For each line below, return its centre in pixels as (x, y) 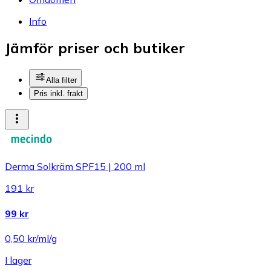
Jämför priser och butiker (95, 48)
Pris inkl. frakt (58, 94)
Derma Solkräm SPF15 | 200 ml (75, 167)
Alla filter (61, 80)
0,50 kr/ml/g (31, 238)
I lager (18, 260)
